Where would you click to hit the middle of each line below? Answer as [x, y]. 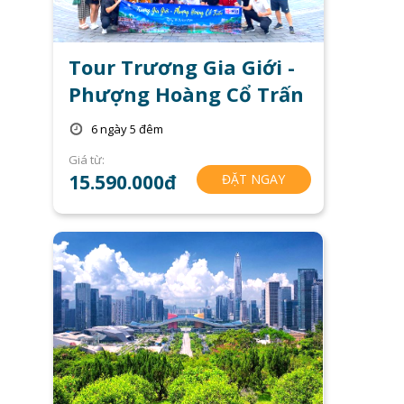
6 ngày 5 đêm [128, 129]
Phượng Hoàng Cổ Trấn [186, 93]
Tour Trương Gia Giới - [181, 66]
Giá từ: [86, 159]
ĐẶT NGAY [254, 179]
